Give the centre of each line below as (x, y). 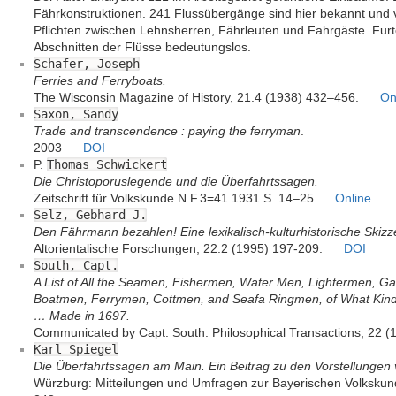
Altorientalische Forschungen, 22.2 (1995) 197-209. (180, 249)
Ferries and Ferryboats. (100, 81)
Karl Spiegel (76, 350)
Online (353, 198)
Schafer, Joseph (87, 64)
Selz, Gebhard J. (90, 215)
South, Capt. (76, 266)
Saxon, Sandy (76, 114)
